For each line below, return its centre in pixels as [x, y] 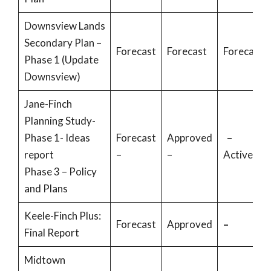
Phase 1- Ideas [57, 138]
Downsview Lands [64, 26]
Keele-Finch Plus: [62, 216]
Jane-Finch [48, 104]
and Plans [47, 188]
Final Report [52, 233]
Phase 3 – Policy [60, 171]
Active [238, 155]
